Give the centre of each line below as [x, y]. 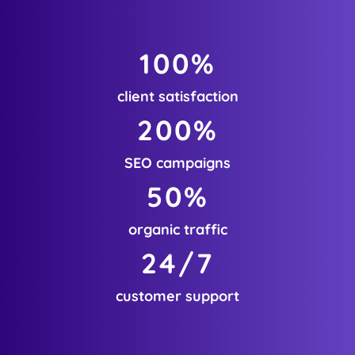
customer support [177, 296]
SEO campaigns [177, 162]
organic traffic [177, 229]
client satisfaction [177, 96]
